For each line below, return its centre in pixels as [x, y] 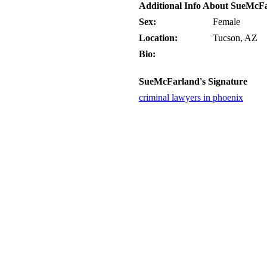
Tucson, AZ [235, 38]
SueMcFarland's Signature [193, 81]
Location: [158, 38]
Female [226, 22]
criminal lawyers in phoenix [191, 97]
